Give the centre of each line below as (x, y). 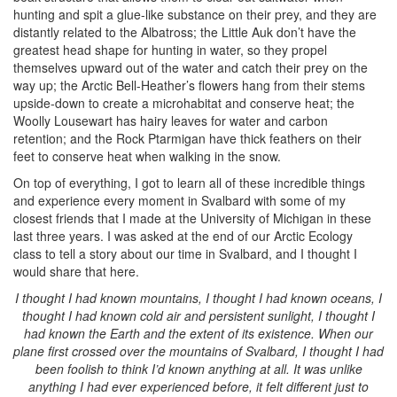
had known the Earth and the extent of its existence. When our (198, 333)
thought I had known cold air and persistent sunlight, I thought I (198, 315)
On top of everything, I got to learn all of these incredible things (189, 183)
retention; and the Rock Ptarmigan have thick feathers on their (187, 138)
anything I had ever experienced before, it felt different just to (198, 386)
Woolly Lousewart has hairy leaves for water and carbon (171, 121)
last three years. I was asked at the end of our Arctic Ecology (183, 236)
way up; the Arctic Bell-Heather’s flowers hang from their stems (189, 85)
